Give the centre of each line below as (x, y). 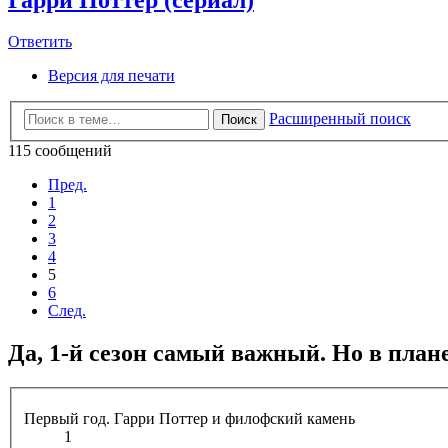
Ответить (40, 42)
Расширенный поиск (340, 118)
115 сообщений (60, 150)
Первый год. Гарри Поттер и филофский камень (189, 419)
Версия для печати (111, 76)
